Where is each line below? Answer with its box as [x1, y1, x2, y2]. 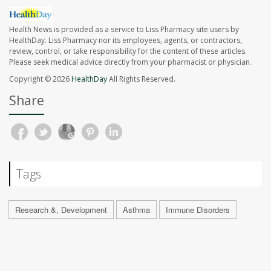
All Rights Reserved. [107, 74, 175, 85]
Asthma [123, 204, 150, 216]
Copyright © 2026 [9, 74, 71, 85]
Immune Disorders [166, 204, 230, 216]
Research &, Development [15, 204, 107, 216]
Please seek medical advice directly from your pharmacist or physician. [9, 57, 252, 68]
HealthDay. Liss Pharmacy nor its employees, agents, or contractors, [9, 35, 242, 46]
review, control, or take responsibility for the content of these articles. [9, 46, 247, 57]
